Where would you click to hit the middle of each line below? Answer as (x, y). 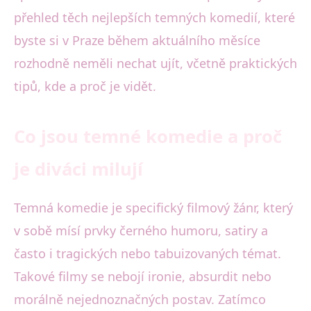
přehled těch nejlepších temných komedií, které (154, 18)
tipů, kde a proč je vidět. (85, 86)
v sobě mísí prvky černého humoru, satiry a (141, 231)
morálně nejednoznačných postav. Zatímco (140, 300)
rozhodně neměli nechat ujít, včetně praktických (155, 64)
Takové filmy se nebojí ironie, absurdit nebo (143, 277)
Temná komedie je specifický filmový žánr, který (153, 208)
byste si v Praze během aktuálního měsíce (137, 41)
